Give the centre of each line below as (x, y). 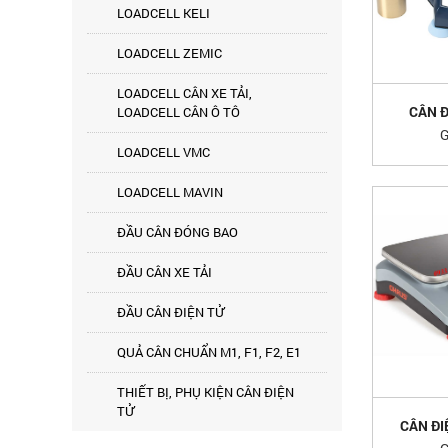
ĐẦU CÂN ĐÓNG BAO (177, 232)
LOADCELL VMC (163, 152)
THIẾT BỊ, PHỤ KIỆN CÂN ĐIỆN (205, 392)
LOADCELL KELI (163, 13)
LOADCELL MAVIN (170, 192)
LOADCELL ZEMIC (169, 53)
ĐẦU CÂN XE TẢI (164, 272)
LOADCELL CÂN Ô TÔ (178, 112)
